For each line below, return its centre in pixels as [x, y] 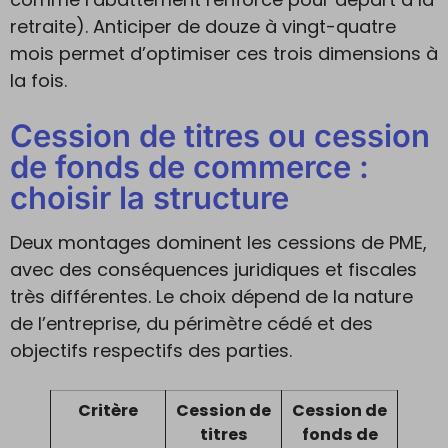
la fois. [38, 80]
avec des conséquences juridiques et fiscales [213, 269]
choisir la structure [149, 197]
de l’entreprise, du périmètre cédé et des [191, 323]
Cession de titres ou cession [220, 135]
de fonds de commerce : [189, 166]
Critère [108, 410]
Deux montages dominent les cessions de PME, [218, 242]
